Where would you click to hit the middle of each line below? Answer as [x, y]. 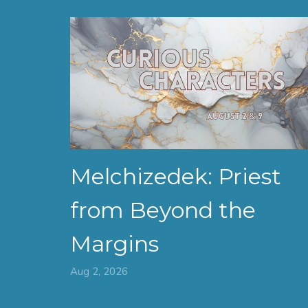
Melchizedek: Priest [176, 176]
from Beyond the [163, 210]
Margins [114, 243]
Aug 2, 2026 [99, 271]
